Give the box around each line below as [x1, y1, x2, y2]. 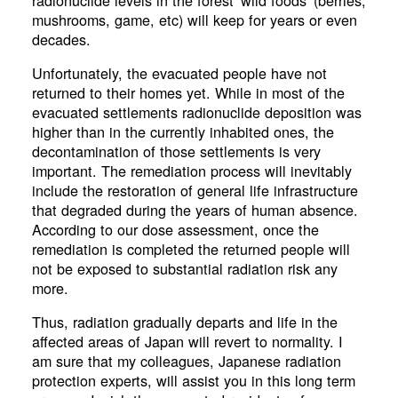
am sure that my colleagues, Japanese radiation [31, 350, 341, 372]
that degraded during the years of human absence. [31, 198, 358, 220]
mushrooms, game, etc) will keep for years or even [31, 8, 357, 30]
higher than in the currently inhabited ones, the [31, 120, 334, 142]
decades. [31, 28, 91, 50]
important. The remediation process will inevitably [31, 159, 352, 181]
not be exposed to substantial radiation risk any [31, 257, 338, 279]
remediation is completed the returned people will [31, 237, 350, 259]
